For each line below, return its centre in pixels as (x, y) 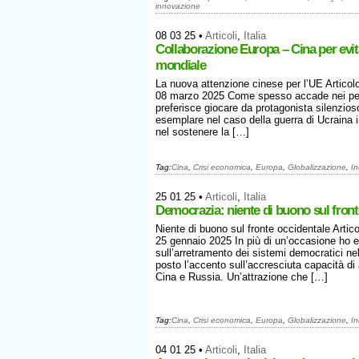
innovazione (178, 6)
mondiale (181, 65)
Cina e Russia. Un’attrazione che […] (242, 277)
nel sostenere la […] (202, 132)
